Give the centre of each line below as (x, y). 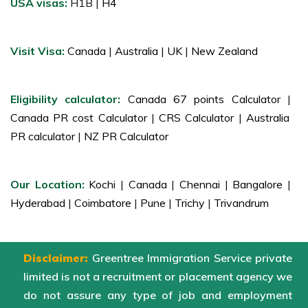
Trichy (190, 203)
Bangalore (258, 185)
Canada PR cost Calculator (81, 118)
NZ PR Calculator (125, 136)
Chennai (200, 185)
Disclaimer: (56, 258)
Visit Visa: (39, 51)
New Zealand (223, 51)
